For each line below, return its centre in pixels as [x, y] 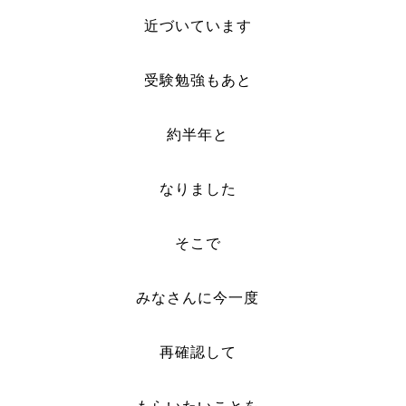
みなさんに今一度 [198, 298]
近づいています [198, 26]
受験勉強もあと [198, 80]
